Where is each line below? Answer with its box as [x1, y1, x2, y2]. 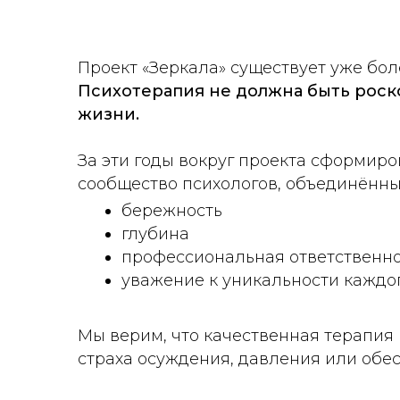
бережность [121, 201, 222, 221]
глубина [121, 224, 189, 245]
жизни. [78, 104, 139, 124]
